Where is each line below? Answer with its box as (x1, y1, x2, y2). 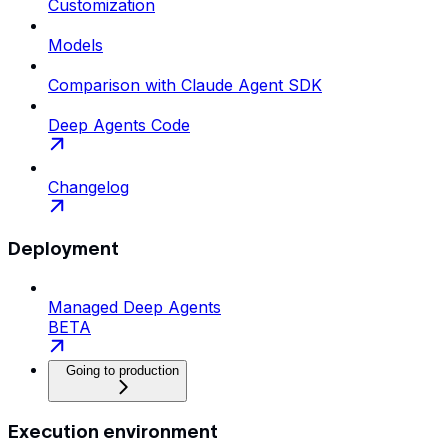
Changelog (48, 176, 129, 197)
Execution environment (8, 421, 218, 443)
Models (48, 34, 103, 55)
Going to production (66, 363, 179, 379)
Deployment (8, 237, 119, 259)
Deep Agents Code (48, 114, 190, 135)
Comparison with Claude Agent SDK (48, 74, 322, 95)
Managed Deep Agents (48, 297, 221, 318)
